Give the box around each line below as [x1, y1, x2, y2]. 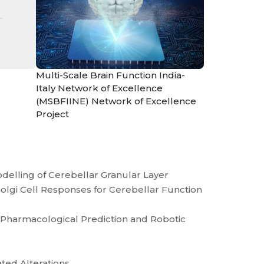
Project [36, 108, 69, 120]
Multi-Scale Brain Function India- [36, 69, 185, 81]
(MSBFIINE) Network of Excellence [36, 95, 196, 107]
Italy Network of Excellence [36, 82, 163, 94]
